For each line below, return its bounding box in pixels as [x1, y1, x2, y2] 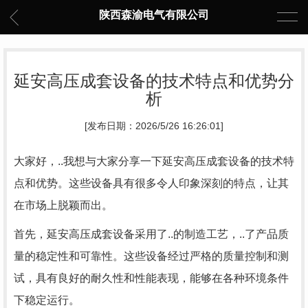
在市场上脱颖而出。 [14, 199, 113, 211]
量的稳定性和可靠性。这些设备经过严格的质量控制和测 [14, 250, 289, 262]
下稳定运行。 [14, 294, 80, 306]
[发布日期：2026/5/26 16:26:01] [85, 121, 223, 131]
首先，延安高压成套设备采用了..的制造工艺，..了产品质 [14, 228, 289, 240]
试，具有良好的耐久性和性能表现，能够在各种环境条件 [14, 272, 289, 284]
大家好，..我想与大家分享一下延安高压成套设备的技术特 [14, 155, 294, 167]
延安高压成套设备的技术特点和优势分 [14, 71, 294, 90]
